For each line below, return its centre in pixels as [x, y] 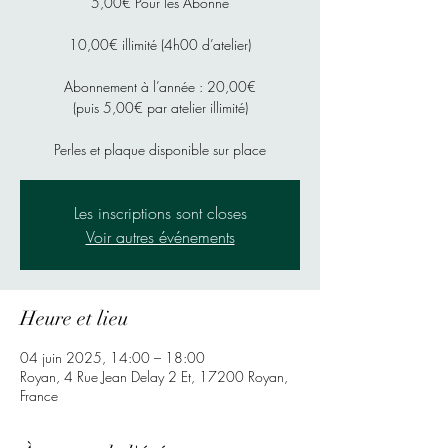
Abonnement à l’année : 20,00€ [160, 87]
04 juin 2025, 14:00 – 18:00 [112, 358]
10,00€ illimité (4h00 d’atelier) [160, 45]
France [39, 396]
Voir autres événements [160, 237]
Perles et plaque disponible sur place [160, 150]
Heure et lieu [74, 319]
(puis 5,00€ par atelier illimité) [160, 108]
